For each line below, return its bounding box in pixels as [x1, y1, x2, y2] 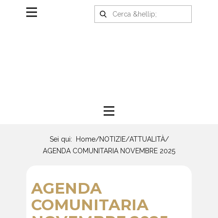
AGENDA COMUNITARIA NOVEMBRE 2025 [43, 146, 175, 155]
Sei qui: [49, 135, 76, 144]
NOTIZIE [99, 135, 126, 144]
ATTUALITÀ [129, 135, 165, 144]
